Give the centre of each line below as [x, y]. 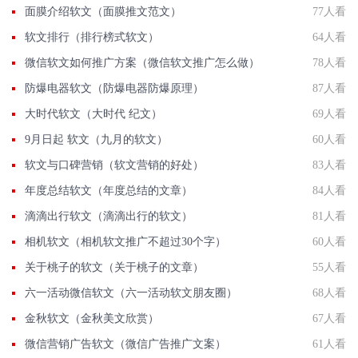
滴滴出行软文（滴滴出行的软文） [109, 217]
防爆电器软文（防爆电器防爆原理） [114, 89]
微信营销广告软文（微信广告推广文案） [125, 344]
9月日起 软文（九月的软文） [96, 140]
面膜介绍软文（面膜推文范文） [103, 12]
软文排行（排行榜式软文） [92, 38]
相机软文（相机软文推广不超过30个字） [125, 242]
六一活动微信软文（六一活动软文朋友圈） [131, 293]
